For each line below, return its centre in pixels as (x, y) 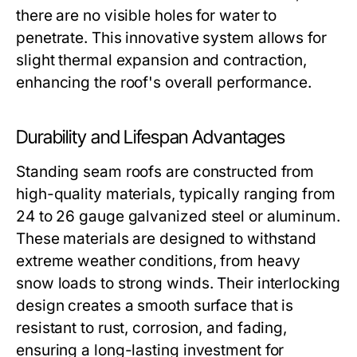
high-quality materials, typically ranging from (176, 194)
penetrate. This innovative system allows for (171, 38)
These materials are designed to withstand (167, 239)
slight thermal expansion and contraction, (162, 60)
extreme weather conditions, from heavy (159, 261)
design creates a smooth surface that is (155, 306)
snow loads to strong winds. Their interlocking (178, 283)
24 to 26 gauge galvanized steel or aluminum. (178, 216)
